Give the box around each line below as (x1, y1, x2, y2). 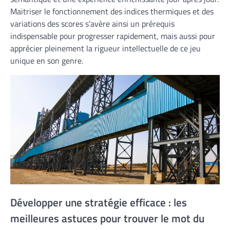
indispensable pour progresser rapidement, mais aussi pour (10, 29, 215, 42)
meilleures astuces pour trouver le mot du (10, 210, 204, 227)
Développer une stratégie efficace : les (10, 194, 187, 211)
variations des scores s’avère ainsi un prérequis (10, 17, 175, 30)
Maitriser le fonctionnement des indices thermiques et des (10, 5, 214, 17)
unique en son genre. (10, 54, 83, 67)
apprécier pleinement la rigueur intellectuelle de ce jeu (10, 42, 201, 54)
